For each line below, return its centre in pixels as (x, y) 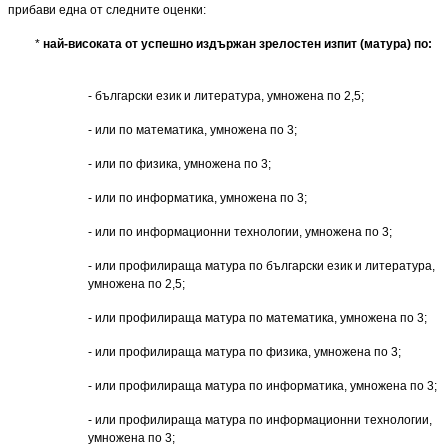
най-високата (84, 43)
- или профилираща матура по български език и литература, (261, 265)
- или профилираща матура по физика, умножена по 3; (244, 351)
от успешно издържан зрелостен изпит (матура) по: (278, 43)
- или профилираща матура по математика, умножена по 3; (257, 317)
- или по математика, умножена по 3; (192, 129)
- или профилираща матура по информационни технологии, (260, 419)
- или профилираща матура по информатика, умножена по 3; (262, 385)
